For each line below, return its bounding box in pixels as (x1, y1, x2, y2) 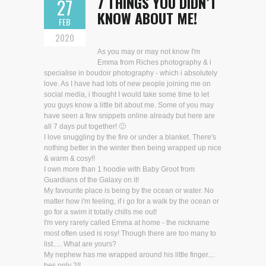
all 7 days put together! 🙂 (44, 122, 126, 131)
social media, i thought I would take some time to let (44, 90, 209, 99)
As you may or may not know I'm (97, 47, 200, 56)
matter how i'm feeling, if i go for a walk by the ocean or (44, 197, 219, 206)
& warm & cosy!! (44, 154, 95, 163)
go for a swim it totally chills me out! (44, 208, 157, 217)
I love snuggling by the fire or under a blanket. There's (44, 133, 216, 142)
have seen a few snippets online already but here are (44, 112, 215, 121)
